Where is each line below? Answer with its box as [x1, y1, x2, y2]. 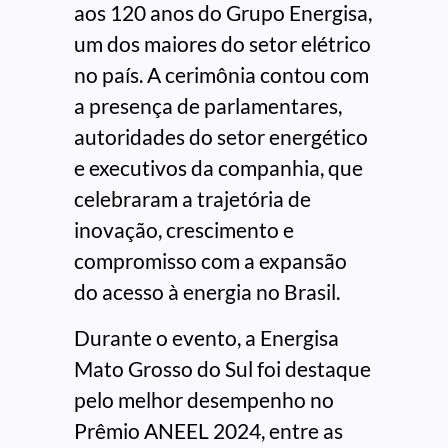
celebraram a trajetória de [74, 186, 311, 212]
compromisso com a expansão [74, 248, 347, 274]
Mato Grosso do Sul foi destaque [74, 355, 371, 381]
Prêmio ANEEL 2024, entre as [74, 417, 343, 443]
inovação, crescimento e [74, 217, 294, 243]
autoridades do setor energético [74, 124, 368, 150]
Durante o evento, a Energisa [74, 324, 339, 350]
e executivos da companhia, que [74, 155, 363, 181]
